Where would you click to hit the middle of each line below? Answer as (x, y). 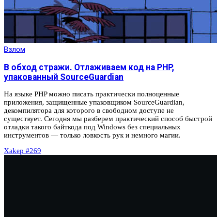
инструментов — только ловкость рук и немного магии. (92, 135)
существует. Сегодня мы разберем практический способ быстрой (108, 119)
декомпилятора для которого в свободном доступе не (89, 111)
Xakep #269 (23, 151)
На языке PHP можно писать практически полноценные (92, 94)
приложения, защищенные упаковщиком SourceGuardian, (94, 102)
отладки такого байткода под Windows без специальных (92, 127)
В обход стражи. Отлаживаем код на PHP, (89, 67)
